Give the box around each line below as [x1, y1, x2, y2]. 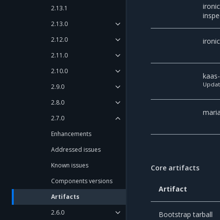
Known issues [51, 161, 88, 169]
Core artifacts [151, 163, 200, 173]
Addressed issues [51, 145, 101, 154]
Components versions [51, 177, 112, 185]
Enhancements [51, 130, 91, 138]
